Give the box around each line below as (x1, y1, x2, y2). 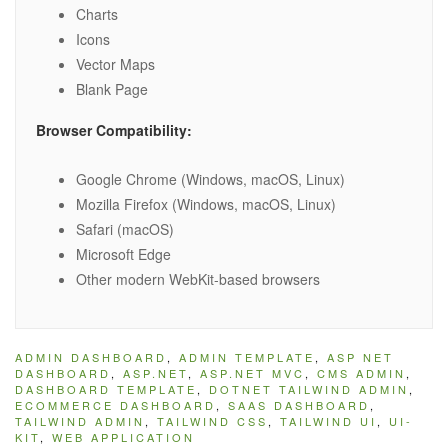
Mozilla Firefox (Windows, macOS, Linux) (76, 194, 336, 215)
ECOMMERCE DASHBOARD (15, 397, 216, 414)
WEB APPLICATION (52, 429, 195, 446)
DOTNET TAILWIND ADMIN (209, 381, 409, 398)
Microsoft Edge (76, 244, 171, 265)
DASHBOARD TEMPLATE (15, 381, 197, 398)
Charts (76, 4, 118, 25)
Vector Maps (76, 54, 155, 75)
